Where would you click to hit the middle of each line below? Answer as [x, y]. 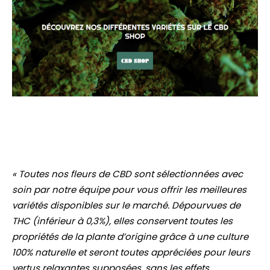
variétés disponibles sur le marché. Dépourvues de [126, 206]
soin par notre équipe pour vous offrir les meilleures [129, 190]
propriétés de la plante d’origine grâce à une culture [130, 237]
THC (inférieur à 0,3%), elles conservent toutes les [122, 221]
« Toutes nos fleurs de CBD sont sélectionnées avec [127, 174]
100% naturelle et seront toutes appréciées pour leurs [131, 253]
